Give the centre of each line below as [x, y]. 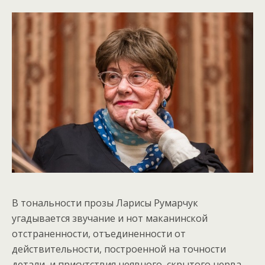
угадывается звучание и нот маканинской [110, 218]
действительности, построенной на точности [119, 249]
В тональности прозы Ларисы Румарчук [105, 203]
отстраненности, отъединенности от [99, 233]
